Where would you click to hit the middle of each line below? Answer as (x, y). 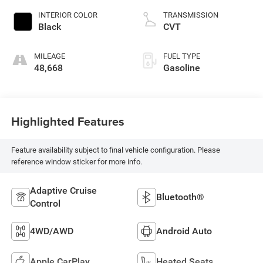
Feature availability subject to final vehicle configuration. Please (115, 150)
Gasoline (182, 68)
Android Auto (184, 231)
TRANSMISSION (191, 15)
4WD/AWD (51, 231)
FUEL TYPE (182, 56)
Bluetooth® (180, 197)
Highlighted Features (68, 122)
